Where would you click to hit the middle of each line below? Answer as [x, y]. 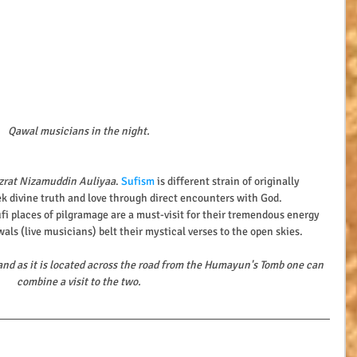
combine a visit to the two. [79, 282]
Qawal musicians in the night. [79, 131]
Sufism [139, 182]
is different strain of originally [229, 182]
